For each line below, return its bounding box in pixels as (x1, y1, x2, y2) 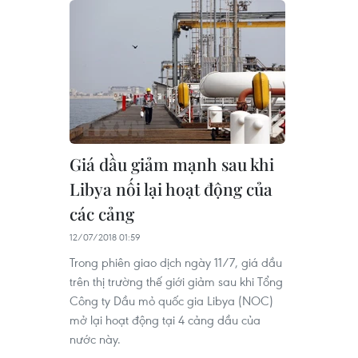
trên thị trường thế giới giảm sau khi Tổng (70, 272, 283, 289)
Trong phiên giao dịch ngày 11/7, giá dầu (70, 253, 282, 270)
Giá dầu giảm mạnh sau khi (70, 152, 274, 175)
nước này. (70, 330, 121, 347)
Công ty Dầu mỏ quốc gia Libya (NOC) (70, 292, 273, 308)
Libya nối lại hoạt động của (70, 177, 272, 200)
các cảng (70, 201, 134, 225)
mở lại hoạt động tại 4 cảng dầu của (70, 311, 261, 328)
